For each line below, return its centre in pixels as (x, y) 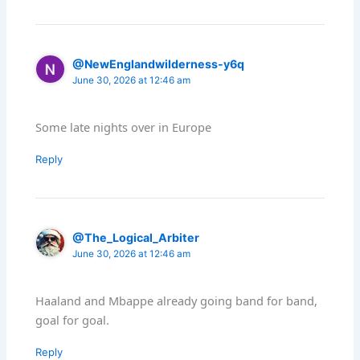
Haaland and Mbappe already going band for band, (177, 301)
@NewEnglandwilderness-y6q (159, 63)
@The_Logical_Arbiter (136, 237)
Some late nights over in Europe (124, 127)
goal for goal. (73, 320)
